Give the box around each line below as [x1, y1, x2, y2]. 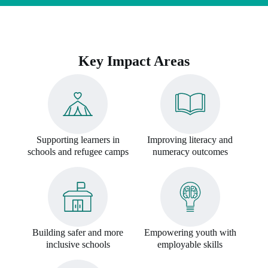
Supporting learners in [36, 135, 120, 145]
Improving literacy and [147, 135, 233, 145]
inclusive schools [45, 239, 110, 249]
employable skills [157, 239, 223, 249]
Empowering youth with [144, 227, 236, 237]
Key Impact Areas [78, 53, 190, 69]
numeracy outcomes [152, 147, 228, 157]
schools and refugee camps [27, 147, 129, 157]
